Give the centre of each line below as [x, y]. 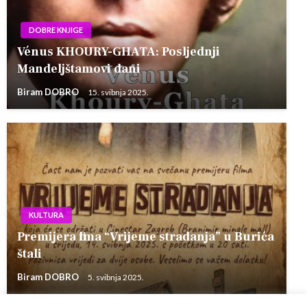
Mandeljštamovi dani [79, 69]
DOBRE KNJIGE [56, 30]
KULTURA [46, 215]
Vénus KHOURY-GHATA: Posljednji [119, 52]
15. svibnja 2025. [118, 92]
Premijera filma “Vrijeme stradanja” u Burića [146, 237]
